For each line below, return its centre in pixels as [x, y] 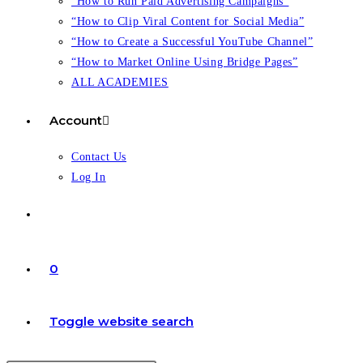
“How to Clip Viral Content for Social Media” [188, 21]
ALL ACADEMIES [120, 82]
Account [76, 120]
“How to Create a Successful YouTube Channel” [192, 42]
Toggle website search [122, 321]
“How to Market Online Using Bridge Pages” [185, 62]
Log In [89, 177]
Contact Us [99, 157]
